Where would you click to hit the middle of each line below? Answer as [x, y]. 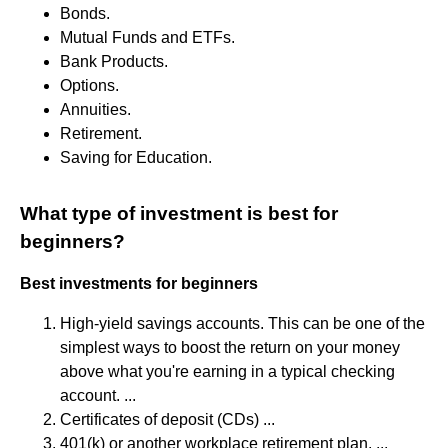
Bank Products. [114, 61]
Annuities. [95, 109]
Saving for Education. [136, 157]
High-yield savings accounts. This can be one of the [242, 323]
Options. [89, 85]
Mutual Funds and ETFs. [147, 37]
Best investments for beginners [139, 283]
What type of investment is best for [179, 213]
